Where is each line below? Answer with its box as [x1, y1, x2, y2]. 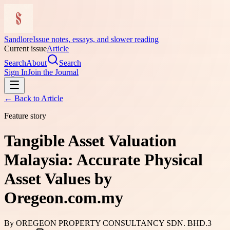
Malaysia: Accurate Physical [4, 150, 203, 169]
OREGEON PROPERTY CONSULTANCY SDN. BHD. [16, 218, 207, 227]
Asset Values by [4, 169, 112, 188]
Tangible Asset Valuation [4, 131, 177, 150]
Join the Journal [28, 68, 79, 76]
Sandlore [4, 35, 33, 44]
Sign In [4, 68, 28, 76]
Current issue [4, 44, 47, 53]
